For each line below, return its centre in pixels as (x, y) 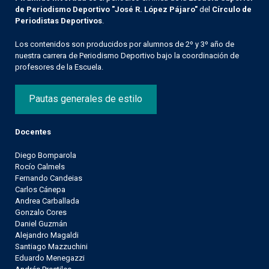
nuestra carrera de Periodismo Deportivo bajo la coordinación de (127, 55)
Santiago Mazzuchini (51, 246)
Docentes (33, 131)
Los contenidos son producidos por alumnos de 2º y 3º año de (125, 44)
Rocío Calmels (40, 166)
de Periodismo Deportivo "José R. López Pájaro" (106, 9)
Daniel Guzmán (41, 223)
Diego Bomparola (46, 155)
